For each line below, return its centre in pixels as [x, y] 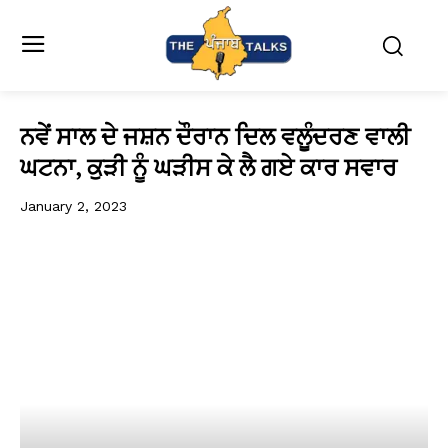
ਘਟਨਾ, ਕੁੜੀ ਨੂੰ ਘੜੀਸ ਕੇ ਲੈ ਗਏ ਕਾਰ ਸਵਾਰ [208, 167]
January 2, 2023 [73, 205]
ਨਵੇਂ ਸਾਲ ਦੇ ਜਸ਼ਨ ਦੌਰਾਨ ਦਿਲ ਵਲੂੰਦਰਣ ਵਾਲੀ [215, 136]
